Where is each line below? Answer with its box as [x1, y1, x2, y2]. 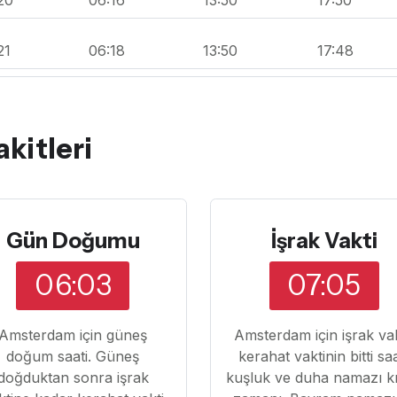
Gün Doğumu [5, 228, 140, 254]
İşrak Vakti [270, 228, 378, 254]
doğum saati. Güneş [6, 346, 140, 365]
